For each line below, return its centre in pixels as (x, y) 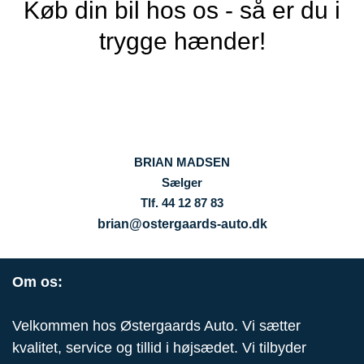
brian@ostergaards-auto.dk (182, 224)
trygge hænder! (182, 41)
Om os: (37, 282)
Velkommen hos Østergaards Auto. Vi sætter (156, 326)
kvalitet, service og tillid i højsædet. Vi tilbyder (159, 348)
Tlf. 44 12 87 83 (182, 203)
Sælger (182, 183)
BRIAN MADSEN (182, 162)
